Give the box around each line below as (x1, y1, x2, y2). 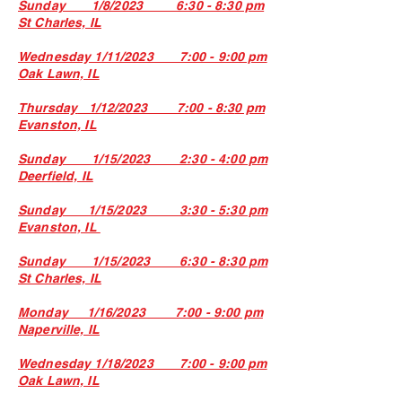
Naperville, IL (18, 322, 100, 336)
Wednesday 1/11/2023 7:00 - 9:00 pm (18, 49, 267, 64)
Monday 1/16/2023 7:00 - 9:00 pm (18, 305, 263, 319)
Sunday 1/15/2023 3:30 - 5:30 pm (18, 203, 268, 217)
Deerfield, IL (18, 169, 93, 183)
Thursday (18, 100, 78, 115)
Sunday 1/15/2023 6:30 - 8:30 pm (18, 254, 268, 268)
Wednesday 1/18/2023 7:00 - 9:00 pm (18, 356, 267, 371)
